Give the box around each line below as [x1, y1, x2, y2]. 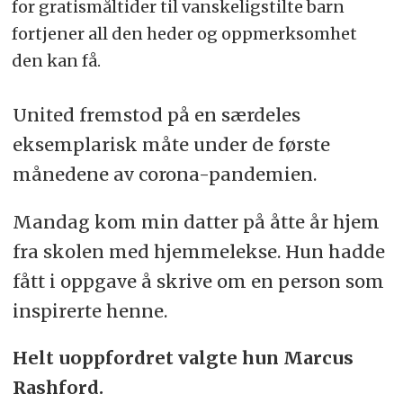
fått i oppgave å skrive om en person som [12, 269, 384, 292]
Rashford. [12, 376, 108, 399]
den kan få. [12, 50, 102, 72]
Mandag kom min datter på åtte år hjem [12, 210, 380, 233]
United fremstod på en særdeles [12, 103, 300, 126]
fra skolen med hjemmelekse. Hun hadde [12, 239, 385, 263]
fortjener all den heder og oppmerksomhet [12, 23, 358, 45]
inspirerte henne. [12, 299, 167, 322]
